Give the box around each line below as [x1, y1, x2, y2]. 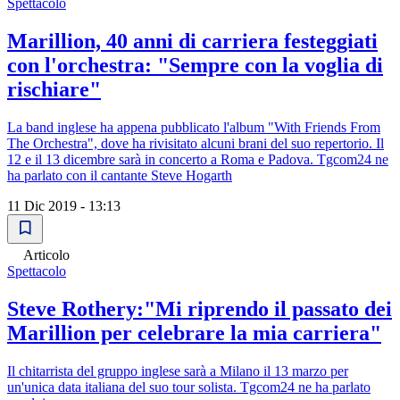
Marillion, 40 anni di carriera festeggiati [7, 29, 378, 54]
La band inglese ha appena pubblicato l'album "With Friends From [7, 120, 380, 135]
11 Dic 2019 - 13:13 [7, 198, 121, 213]
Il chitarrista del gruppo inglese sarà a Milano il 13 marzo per [7, 362, 348, 379]
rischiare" [7, 78, 101, 102]
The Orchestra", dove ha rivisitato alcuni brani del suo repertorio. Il [7, 136, 384, 151]
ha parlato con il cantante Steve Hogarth [7, 168, 232, 183]
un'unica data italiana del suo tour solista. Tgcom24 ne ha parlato [7, 379, 371, 395]
